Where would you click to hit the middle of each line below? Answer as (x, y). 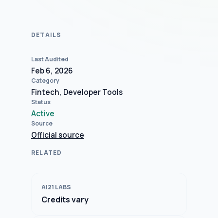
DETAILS (46, 35)
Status (41, 102)
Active (43, 114)
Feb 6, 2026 (52, 71)
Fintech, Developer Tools (77, 92)
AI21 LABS (56, 187)
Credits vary (65, 200)
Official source (58, 135)
